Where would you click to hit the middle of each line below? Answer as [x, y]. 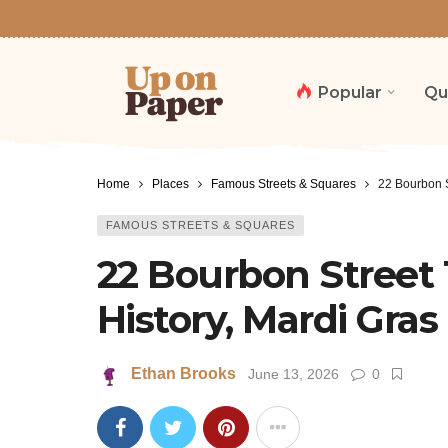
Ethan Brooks [183, 374]
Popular [350, 92]
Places [170, 184]
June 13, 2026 [293, 374]
